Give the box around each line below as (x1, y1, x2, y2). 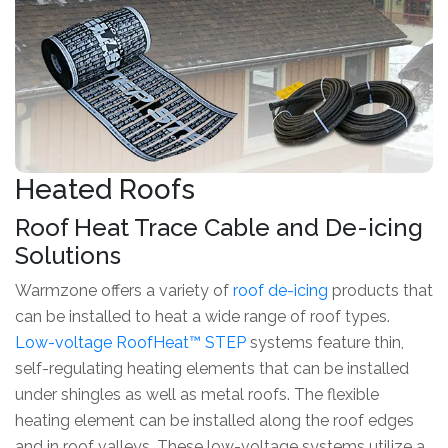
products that (328, 280, 433, 300)
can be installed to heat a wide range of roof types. (15, 306, 390, 326)
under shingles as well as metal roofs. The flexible (15, 384, 379, 404)
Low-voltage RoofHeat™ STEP (15, 332, 246, 352)
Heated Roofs (15, 172, 195, 206)
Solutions (15, 240, 121, 270)
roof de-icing (233, 280, 328, 300)
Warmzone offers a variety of (15, 280, 233, 300)
